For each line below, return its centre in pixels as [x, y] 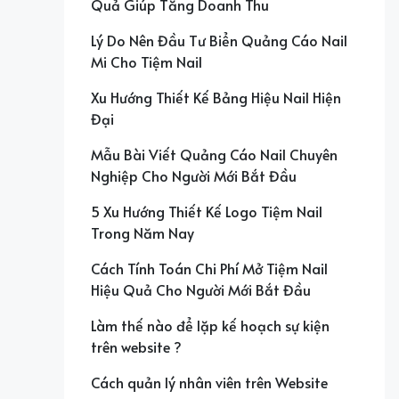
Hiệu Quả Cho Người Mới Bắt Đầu [201, 289]
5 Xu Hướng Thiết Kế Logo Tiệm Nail [207, 211]
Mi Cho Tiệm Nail [147, 61]
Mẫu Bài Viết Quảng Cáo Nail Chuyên [214, 154]
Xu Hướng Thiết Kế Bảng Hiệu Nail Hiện [216, 97]
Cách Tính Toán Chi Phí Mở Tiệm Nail [209, 268]
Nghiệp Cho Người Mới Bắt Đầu [194, 175]
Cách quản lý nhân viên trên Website [209, 382]
